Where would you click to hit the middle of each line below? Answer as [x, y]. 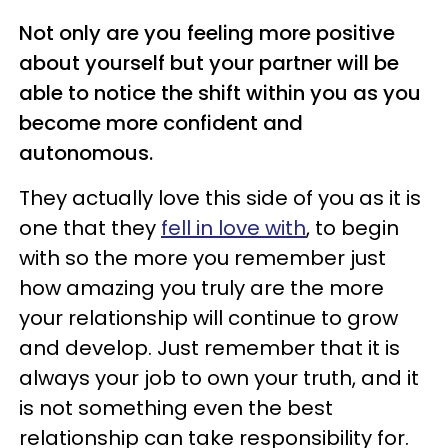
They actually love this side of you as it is [220, 197]
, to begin [352, 227]
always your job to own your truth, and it [219, 377]
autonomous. [86, 152]
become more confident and [161, 122]
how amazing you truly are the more [201, 287]
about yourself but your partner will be [209, 62]
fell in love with [233, 227]
